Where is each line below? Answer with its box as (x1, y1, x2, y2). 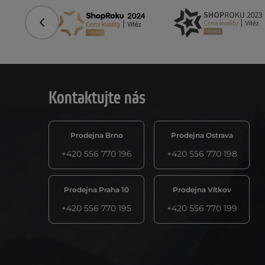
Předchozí (41, 21, 83, 32)
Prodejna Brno (70, 131, 123, 140)
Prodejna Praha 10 (64, 185, 129, 195)
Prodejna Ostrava (170, 131, 233, 140)
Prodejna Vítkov (172, 185, 231, 195)
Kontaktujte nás (49, 87, 146, 110)
